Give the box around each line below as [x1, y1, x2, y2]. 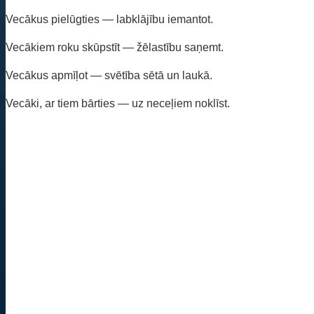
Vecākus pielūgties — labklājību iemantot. [6, 13, 213, 25]
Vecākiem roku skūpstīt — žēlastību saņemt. [6, 41, 224, 53]
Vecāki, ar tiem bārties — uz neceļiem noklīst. [6, 97, 230, 109]
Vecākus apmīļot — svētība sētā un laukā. [6, 69, 212, 81]
